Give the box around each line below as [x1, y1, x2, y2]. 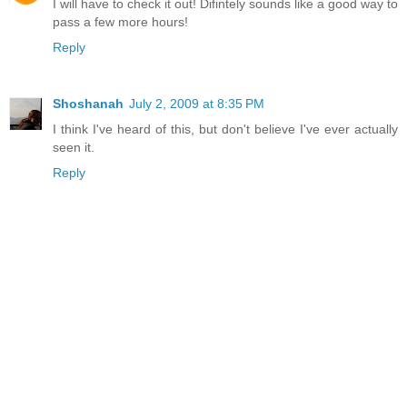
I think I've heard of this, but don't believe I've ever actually [53, 121, 398, 136]
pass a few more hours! [53, 14, 188, 29]
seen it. [53, 139, 94, 154]
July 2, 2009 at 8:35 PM [129, 95, 264, 111]
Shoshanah [53, 95, 124, 111]
